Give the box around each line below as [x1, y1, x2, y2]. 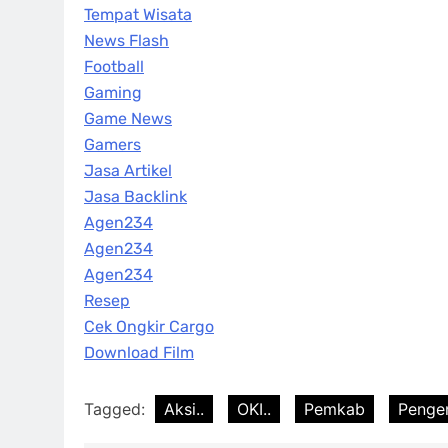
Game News [84, 109, 172, 129]
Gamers [84, 135, 141, 155]
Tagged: [84, 399, 150, 420]
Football [84, 57, 144, 77]
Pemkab [304, 399, 365, 420]
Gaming [84, 83, 142, 103]
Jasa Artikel [84, 161, 172, 181]
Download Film [84, 343, 194, 363]
